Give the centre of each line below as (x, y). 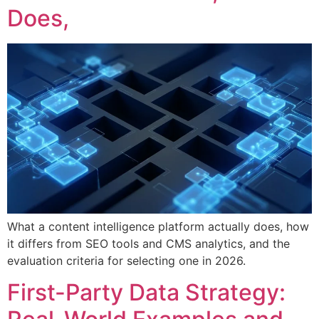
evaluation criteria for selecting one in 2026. (126, 261)
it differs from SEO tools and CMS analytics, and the (148, 244)
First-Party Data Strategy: (146, 293)
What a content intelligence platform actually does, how (158, 226)
